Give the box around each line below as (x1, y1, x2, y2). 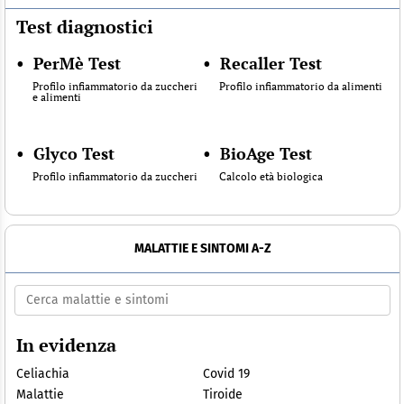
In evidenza (16, 332, 116, 357)
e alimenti (32, 89, 81, 104)
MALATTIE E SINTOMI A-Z (133, 240, 271, 256)
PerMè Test (33, 51, 121, 74)
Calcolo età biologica (218, 169, 323, 183)
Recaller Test (219, 51, 322, 74)
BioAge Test (219, 142, 312, 164)
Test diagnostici (16, 14, 153, 39)
